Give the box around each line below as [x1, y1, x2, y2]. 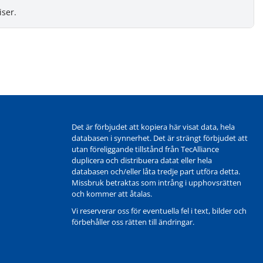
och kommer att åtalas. [72, 188, 152, 200]
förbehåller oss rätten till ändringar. [72, 217, 194, 228]
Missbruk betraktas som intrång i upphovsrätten [72, 177, 241, 188]
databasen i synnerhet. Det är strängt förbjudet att [72, 133, 248, 144]
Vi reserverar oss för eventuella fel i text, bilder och [72, 205, 247, 217]
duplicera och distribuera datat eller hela [72, 155, 212, 166]
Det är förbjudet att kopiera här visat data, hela [72, 122, 235, 133]
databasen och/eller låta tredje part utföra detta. [72, 166, 240, 177]
